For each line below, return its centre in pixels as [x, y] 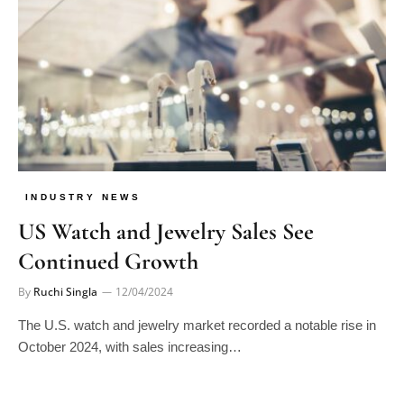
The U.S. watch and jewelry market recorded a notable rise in [197, 326]
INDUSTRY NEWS [83, 197]
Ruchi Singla [65, 292]
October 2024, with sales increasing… [130, 347]
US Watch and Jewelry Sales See [166, 232]
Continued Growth [108, 262]
